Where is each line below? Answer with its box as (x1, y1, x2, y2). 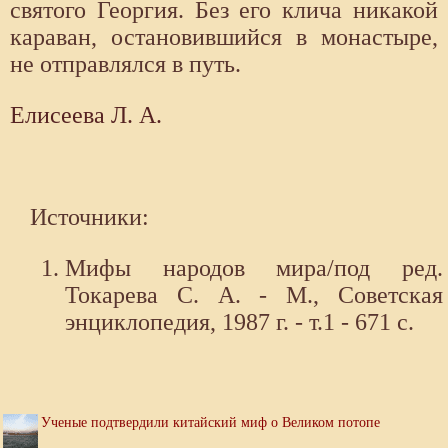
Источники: (30, 204, 149, 231)
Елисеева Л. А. (10, 102, 162, 129)
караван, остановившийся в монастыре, (10, 24, 438, 51)
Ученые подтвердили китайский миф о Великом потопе (41, 414, 380, 431)
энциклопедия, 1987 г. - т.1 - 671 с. (65, 309, 414, 336)
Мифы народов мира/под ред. (65, 255, 443, 282)
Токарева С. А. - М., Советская (65, 282, 443, 309)
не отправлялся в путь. (10, 51, 241, 78)
